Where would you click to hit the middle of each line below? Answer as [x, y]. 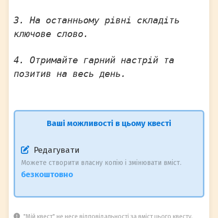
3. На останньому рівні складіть [97, 20]
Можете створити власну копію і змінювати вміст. [101, 163]
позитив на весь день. [70, 73]
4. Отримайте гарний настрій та [94, 60]
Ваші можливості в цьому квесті [109, 123]
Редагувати [54, 150]
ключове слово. [51, 34]
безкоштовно [47, 174]
